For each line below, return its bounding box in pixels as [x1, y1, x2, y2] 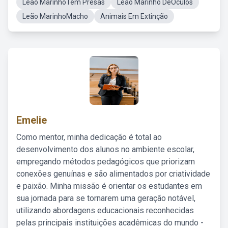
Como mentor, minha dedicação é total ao [16, 132, 162, 142]
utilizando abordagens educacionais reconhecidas [16, 206, 194, 215]
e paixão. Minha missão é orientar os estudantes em [16, 181, 202, 191]
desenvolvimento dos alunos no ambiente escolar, [16, 145, 194, 154]
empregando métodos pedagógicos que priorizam [16, 157, 195, 166]
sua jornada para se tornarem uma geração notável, [16, 193, 195, 203]
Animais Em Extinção [100, 12, 168, 20]
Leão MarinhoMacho [22, 12, 88, 20]
